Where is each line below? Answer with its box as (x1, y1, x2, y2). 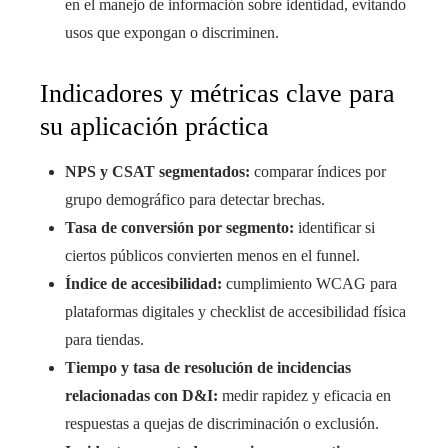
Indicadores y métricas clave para (40, 79, 395, 108)
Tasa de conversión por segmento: (65, 219, 294, 236)
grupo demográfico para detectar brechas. (65, 191, 325, 208)
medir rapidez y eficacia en (218, 387, 391, 404)
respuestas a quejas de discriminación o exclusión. (65, 415, 379, 432)
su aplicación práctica (40, 112, 269, 141)
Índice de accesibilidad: (65, 275, 222, 292)
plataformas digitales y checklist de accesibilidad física (65, 303, 406, 320)
